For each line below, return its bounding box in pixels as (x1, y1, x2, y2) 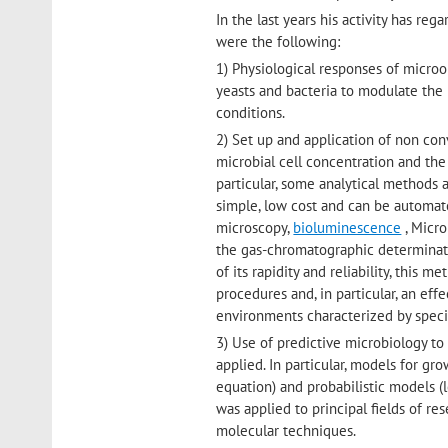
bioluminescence (293, 218, 402, 238)
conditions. (216, 103, 286, 123)
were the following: (216, 32, 341, 52)
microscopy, (216, 218, 294, 238)
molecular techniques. (216, 421, 357, 441)
